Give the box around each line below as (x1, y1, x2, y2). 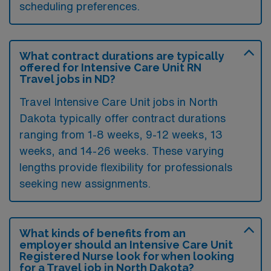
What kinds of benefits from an (19, 227, 186, 240)
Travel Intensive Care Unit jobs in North (19, 96, 218, 107)
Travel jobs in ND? (19, 73, 116, 85)
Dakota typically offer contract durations (19, 113, 226, 123)
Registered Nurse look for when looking (19, 250, 234, 263)
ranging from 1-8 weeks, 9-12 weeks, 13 (19, 129, 223, 140)
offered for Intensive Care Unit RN (19, 61, 201, 74)
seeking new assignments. (19, 178, 151, 189)
